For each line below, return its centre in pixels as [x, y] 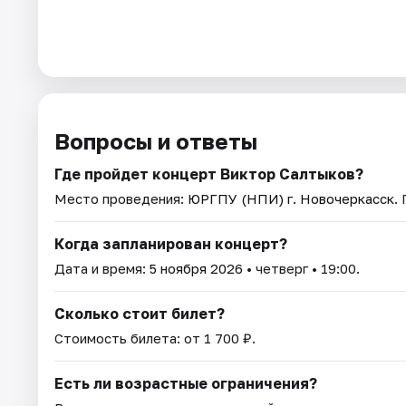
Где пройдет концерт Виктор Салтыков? [209, 174]
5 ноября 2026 [196, 268]
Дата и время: [102, 268]
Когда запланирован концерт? [171, 243]
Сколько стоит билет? [140, 313]
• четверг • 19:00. [301, 268]
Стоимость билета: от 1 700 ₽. [155, 338]
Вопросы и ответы [156, 140]
